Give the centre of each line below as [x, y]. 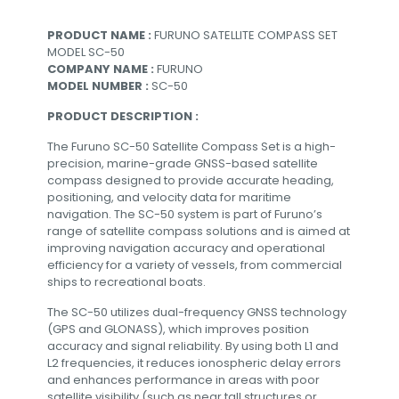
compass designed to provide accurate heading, [191, 180]
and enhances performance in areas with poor [183, 379]
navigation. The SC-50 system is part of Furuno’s [185, 214]
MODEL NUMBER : [99, 85]
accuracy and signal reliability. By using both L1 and [193, 346]
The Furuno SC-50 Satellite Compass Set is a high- [191, 146]
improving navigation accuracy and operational [186, 248]
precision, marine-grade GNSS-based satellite [183, 163]
